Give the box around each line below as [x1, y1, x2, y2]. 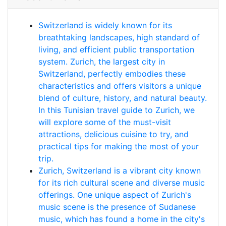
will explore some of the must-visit [38, 117, 171, 127]
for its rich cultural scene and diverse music [38, 178, 205, 188]
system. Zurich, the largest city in [38, 56, 165, 67]
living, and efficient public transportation [38, 44, 194, 54]
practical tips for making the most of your [38, 141, 199, 151]
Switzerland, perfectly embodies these [38, 69, 186, 79]
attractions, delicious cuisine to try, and [38, 129, 189, 139]
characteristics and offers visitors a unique [38, 81, 201, 91]
